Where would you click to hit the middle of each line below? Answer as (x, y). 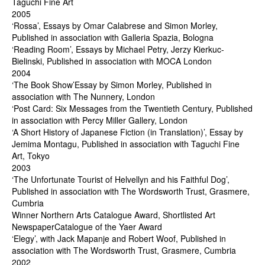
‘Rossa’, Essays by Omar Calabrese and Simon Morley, (115, 25)
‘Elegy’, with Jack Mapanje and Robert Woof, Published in (119, 238)
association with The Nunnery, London (83, 96)
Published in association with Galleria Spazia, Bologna (113, 37)
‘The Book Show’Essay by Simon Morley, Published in (112, 85)
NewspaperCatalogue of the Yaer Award (87, 227)
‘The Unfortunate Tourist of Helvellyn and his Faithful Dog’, (121, 179)
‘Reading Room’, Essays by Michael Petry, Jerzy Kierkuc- (118, 49)
